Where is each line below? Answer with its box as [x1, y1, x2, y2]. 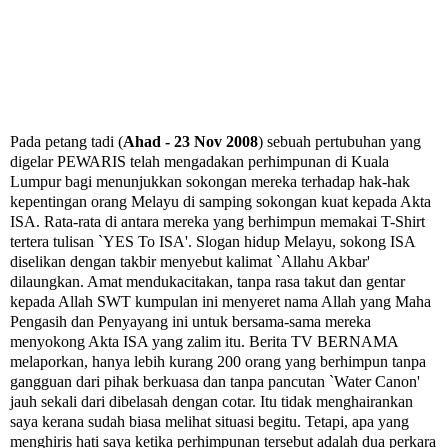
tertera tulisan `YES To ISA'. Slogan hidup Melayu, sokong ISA [10, 232, 415, 250]
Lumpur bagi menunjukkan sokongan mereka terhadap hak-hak [10, 172, 410, 190]
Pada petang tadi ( [10, 132, 123, 150]
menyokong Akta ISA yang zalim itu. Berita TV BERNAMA [10, 332, 398, 350]
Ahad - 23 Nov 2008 [123, 132, 258, 150]
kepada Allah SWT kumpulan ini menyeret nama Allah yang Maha [10, 292, 431, 310]
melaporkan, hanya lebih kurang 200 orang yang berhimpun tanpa [10, 352, 426, 370]
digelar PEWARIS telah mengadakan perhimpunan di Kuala [10, 152, 389, 170]
